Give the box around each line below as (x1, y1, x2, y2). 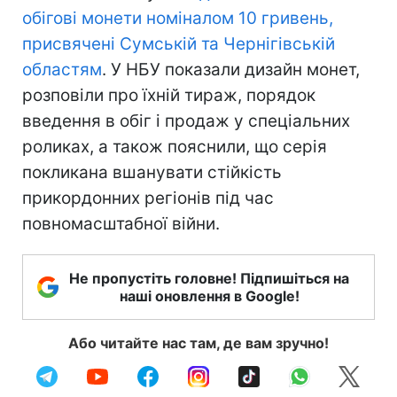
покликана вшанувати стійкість (22, 161, 282, 183)
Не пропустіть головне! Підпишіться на (69, 269, 349, 287)
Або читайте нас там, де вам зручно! (68, 333, 329, 352)
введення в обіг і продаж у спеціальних (22, 110, 350, 131)
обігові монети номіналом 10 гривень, (22, 7, 333, 28)
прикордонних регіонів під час (22, 187, 274, 208)
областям (22, 58, 102, 80)
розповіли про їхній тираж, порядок (22, 84, 315, 105)
